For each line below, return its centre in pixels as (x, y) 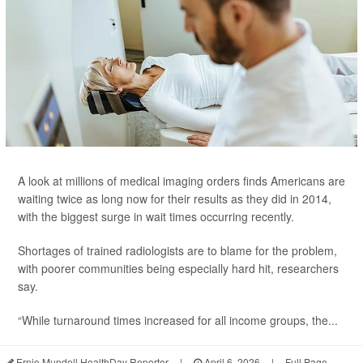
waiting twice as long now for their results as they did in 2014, (175, 198)
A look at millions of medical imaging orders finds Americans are (181, 180)
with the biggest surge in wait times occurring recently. (156, 216)
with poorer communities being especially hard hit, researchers (178, 268)
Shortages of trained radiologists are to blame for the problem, (177, 250)
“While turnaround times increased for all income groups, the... (178, 320)
